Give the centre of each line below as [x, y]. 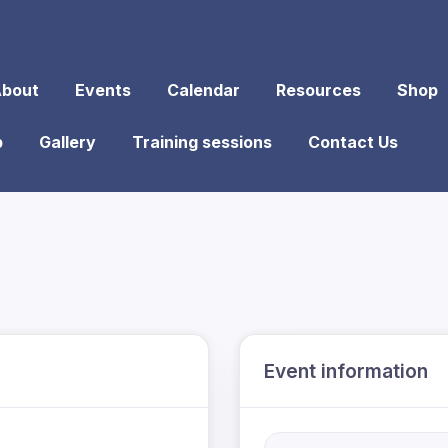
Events [103, 90]
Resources [318, 90]
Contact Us [353, 142]
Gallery [67, 142]
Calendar [203, 90]
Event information [346, 371]
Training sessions [202, 142]
